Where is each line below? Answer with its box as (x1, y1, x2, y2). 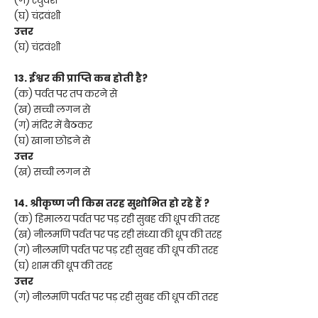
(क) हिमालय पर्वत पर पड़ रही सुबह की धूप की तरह (14, 211, 220, 226)
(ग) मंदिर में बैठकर (14, 117, 92, 132)
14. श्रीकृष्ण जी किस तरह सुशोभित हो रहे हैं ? (14, 195, 209, 210)
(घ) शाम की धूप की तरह (14, 258, 113, 273)
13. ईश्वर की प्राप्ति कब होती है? (14, 70, 148, 85)
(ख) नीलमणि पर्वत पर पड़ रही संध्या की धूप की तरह (14, 226, 222, 241)
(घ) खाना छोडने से (14, 133, 90, 148)
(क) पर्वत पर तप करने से (14, 86, 117, 101)
